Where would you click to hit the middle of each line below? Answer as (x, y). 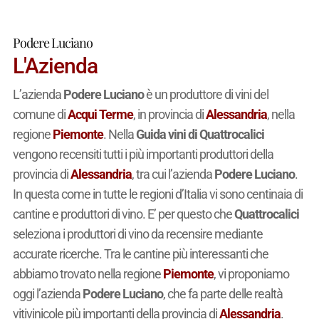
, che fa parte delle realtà (223, 294)
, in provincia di (169, 115)
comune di (40, 115)
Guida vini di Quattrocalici (200, 135)
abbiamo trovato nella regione (88, 274)
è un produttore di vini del (207, 95)
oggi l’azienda (47, 294)
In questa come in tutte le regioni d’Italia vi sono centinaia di (157, 194)
